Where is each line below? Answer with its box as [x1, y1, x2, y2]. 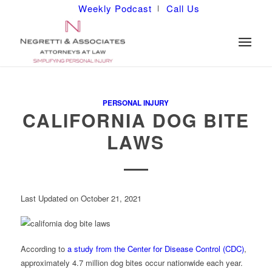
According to [20, 242, 67, 254]
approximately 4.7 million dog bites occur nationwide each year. [20, 256, 243, 268]
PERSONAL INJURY [103, 98, 169, 108]
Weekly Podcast [78, 2, 152, 15]
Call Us [166, 2, 200, 15]
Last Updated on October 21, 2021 [20, 192, 141, 205]
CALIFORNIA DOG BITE [22, 107, 250, 133]
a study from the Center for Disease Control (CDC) [67, 242, 244, 254]
